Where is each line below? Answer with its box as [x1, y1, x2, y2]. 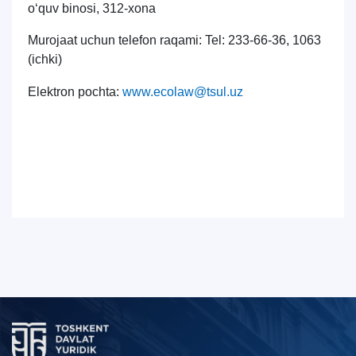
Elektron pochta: [28, 85, 122, 99]
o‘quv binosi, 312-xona [28, 2, 156, 15]
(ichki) [28, 52, 62, 66]
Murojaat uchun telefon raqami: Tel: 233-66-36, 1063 [28, 33, 321, 47]
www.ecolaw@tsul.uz [122, 85, 243, 99]
